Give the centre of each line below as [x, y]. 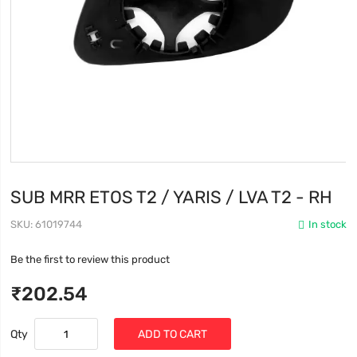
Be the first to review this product [90, 260]
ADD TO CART [173, 334]
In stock [327, 225]
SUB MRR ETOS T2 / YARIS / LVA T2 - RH [172, 197]
